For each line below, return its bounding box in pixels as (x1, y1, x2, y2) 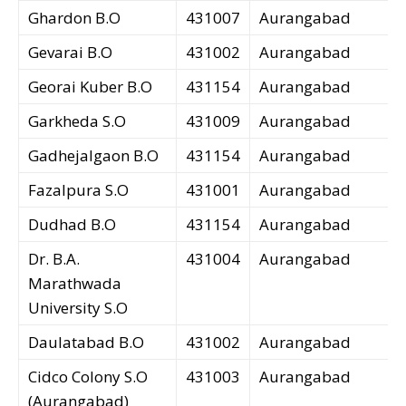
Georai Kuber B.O (28, 76, 152, 98)
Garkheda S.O (28, 111, 126, 132)
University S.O (28, 297, 128, 319)
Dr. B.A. (28, 248, 80, 270)
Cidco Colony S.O (28, 366, 148, 388)
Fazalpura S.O (28, 179, 129, 201)
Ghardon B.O (28, 7, 121, 29)
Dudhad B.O (28, 214, 116, 236)
